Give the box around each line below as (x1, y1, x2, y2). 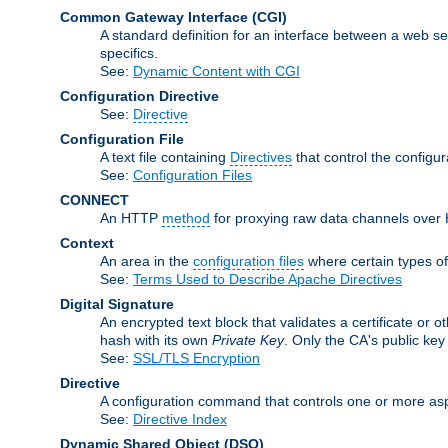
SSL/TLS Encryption (133, 349, 260, 366)
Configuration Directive (60, 87, 219, 104)
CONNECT (60, 191, 129, 208)
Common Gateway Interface (60, 8, 248, 25)
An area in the (100, 252, 193, 269)
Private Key (212, 331, 284, 348)
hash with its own (100, 331, 212, 348)
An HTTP (100, 209, 162, 226)
